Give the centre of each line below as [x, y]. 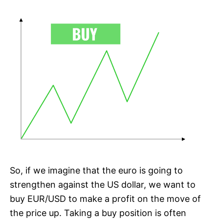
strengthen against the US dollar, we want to [103, 185]
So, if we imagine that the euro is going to [96, 171]
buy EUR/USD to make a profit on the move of [105, 199]
